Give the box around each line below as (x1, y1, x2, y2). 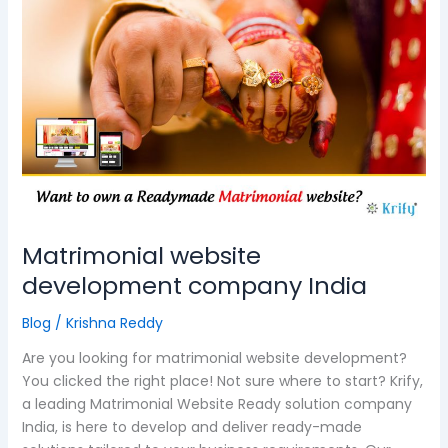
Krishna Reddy (65, 313, 163, 334)
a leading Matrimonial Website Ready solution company (21, 394, 412, 415)
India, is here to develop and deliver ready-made (21, 417, 362, 438)
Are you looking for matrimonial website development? (21, 348, 407, 369)
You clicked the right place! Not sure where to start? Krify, (21, 371, 423, 392)
